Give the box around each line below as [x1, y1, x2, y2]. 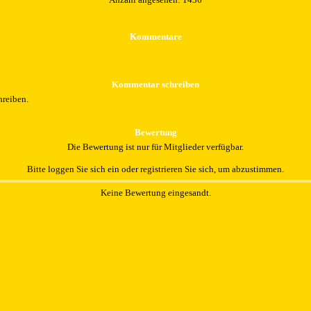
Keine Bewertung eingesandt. [100, 187, 211, 198]
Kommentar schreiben [112, 79, 199, 90]
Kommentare [129, 31, 182, 42]
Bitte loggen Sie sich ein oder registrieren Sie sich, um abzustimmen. [27, 164, 284, 175]
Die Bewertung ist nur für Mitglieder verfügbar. [67, 142, 244, 153]
